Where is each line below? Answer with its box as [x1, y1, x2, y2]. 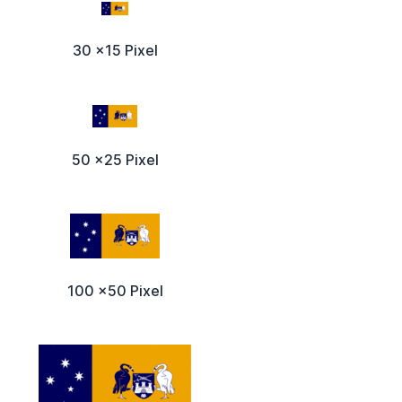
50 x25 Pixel [71, 151, 159, 170]
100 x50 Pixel [66, 282, 163, 301]
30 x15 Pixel [72, 41, 158, 60]
